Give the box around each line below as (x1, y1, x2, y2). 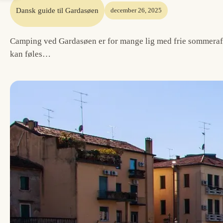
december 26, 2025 (111, 6, 162, 14)
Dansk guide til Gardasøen (16, 6, 99, 14)
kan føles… (10, 49, 51, 59)
